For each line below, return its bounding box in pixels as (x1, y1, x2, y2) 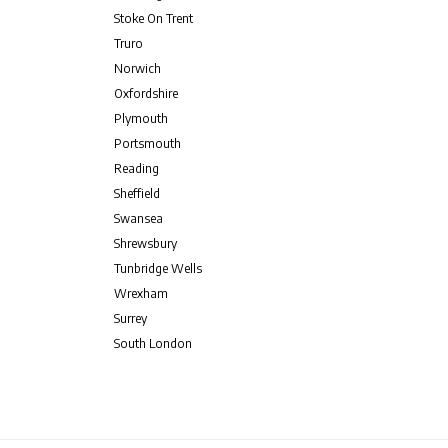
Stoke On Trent (113, 11, 193, 26)
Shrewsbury (113, 236, 177, 251)
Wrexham (113, 286, 168, 301)
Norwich (113, 61, 161, 76)
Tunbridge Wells (113, 261, 202, 276)
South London (113, 336, 192, 351)
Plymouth (113, 111, 168, 126)
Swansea (113, 211, 163, 226)
